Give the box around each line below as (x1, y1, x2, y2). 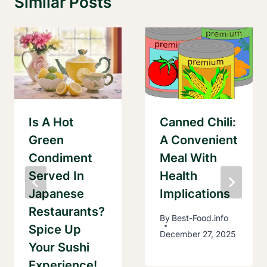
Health (160, 169, 197, 184)
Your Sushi (29, 240, 89, 255)
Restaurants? (29, 204, 105, 219)
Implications (160, 187, 230, 201)
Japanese (29, 187, 84, 201)
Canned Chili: (160, 115, 236, 130)
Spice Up (29, 222, 81, 237)
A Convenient (160, 133, 238, 148)
